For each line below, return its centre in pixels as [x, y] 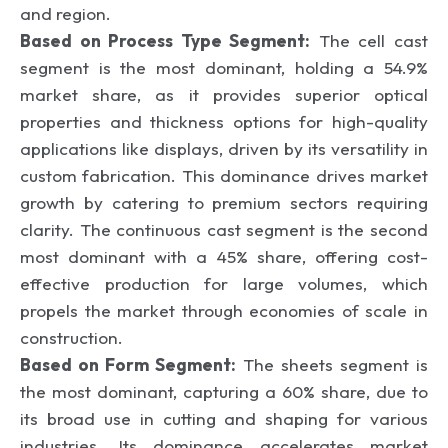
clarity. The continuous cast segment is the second [224, 229]
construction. [71, 337]
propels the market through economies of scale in [224, 310]
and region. [65, 13]
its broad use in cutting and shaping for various [224, 418]
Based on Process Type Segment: [165, 40]
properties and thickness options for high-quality [224, 121]
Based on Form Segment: [128, 364]
